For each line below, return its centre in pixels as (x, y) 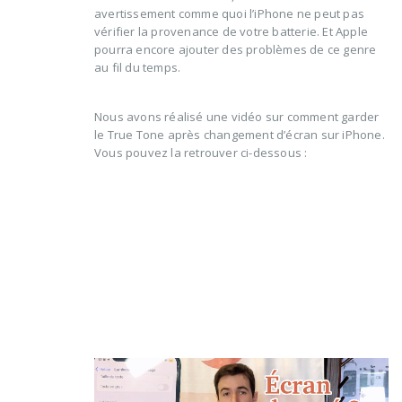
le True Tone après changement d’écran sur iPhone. (240, 134)
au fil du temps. (138, 67)
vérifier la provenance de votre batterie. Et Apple (231, 31)
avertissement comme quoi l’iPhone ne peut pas (229, 13)
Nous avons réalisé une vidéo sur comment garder (237, 116)
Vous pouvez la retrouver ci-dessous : (201, 152)
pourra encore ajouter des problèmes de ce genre (236, 49)
